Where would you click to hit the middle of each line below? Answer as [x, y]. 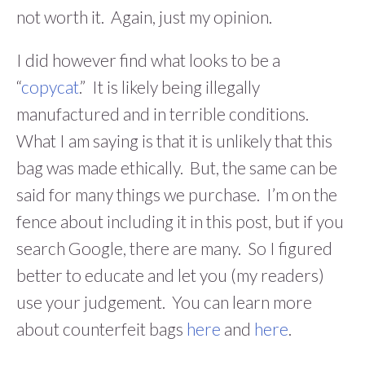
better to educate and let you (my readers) [170, 275]
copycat [50, 87]
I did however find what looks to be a [148, 60]
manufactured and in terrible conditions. [164, 114]
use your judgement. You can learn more [164, 302]
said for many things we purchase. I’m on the [177, 195]
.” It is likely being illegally [169, 87]
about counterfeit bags [101, 329]
